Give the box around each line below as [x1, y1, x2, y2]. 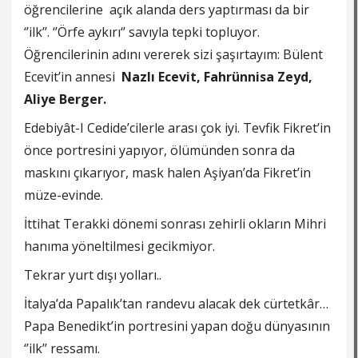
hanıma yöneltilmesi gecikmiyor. [24, 237, 215, 256]
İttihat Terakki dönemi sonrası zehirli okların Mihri [24, 215, 326, 233]
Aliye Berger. [24, 90, 106, 109]
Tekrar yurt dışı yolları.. [24, 266, 161, 284]
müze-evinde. [24, 186, 103, 205]
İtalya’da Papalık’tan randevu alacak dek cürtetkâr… [24, 295, 328, 313]
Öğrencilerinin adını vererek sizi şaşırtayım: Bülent [24, 46, 323, 64]
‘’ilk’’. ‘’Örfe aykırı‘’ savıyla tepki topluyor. [24, 23, 260, 42]
